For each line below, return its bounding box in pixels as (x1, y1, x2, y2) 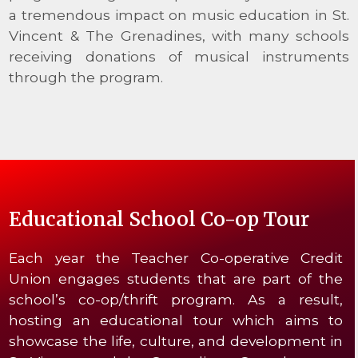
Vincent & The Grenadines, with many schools (9, 26, 349, 44)
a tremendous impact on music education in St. (9, 6, 349, 23)
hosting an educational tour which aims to (9, 311, 344, 328)
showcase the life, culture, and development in (9, 332, 344, 349)
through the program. (9, 68, 164, 86)
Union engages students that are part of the (9, 269, 344, 287)
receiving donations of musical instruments (9, 47, 349, 65)
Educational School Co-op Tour (9, 206, 310, 232)
